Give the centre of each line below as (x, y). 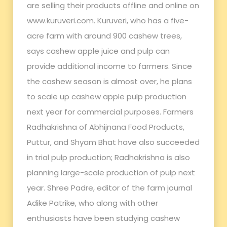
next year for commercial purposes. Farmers (110, 112)
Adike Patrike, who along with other (93, 203)
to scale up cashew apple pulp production (107, 97)
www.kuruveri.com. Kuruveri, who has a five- (108, 21)
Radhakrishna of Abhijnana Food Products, (106, 127)
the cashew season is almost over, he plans (110, 81)
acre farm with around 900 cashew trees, (105, 36)
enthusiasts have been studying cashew (104, 218)
